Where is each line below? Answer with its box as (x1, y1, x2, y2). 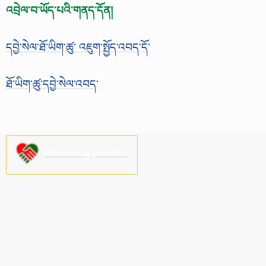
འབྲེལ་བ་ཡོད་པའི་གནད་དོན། (6, 2, 113, 17)
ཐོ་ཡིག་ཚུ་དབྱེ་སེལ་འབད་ (6, 75, 99, 91)
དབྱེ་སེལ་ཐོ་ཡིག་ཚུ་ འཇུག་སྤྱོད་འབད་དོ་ (6, 39, 150, 54)
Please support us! (45, 145, 128, 159)
